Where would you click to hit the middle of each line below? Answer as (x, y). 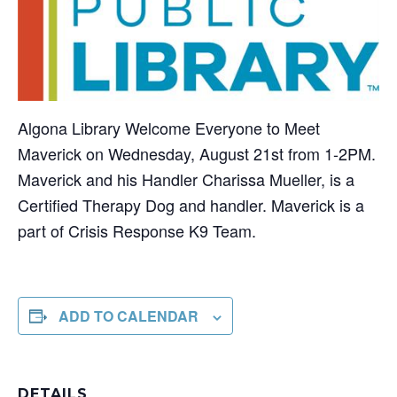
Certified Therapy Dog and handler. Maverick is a (191, 205)
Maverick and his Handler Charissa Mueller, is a (186, 179)
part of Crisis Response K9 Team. (137, 231)
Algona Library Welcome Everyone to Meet (169, 128)
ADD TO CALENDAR (128, 316)
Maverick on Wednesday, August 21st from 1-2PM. (197, 154)
